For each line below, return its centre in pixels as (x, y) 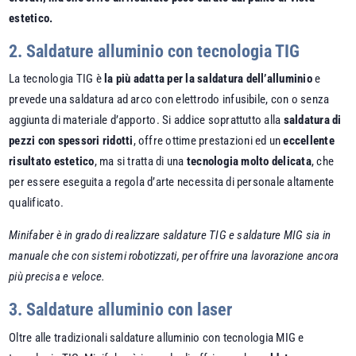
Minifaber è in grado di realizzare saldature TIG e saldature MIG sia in (170, 236)
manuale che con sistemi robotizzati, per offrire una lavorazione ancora (174, 256)
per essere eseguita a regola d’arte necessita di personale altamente (172, 182)
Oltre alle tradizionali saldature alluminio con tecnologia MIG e (157, 337)
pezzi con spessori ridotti (71, 141)
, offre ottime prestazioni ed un (208, 141)
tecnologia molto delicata (249, 162)
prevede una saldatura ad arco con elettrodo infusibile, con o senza (169, 100)
